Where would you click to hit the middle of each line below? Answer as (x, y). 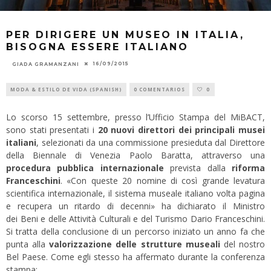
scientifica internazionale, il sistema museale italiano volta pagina (135, 193)
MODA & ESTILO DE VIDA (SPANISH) (66, 89)
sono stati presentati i (52, 129)
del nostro (243, 244)
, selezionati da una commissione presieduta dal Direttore (151, 142)
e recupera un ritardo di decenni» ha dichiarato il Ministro (135, 206)
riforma (249, 168)
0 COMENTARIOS (159, 89)
